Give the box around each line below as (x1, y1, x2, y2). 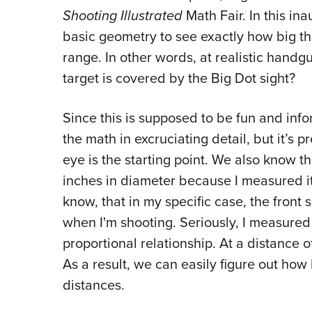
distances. (62, 274, 128, 295)
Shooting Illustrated (62, 5, 182, 26)
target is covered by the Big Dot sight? (62, 68, 299, 88)
